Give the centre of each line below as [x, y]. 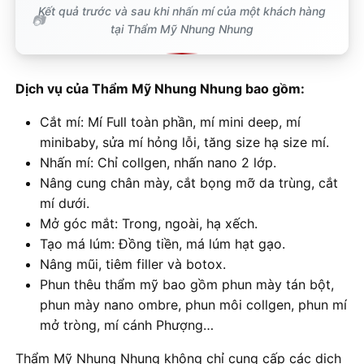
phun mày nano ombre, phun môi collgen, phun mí [193, 304]
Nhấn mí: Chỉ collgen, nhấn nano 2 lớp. [158, 162]
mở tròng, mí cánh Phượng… [127, 325]
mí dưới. [65, 203]
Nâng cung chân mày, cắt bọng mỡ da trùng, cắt [189, 182]
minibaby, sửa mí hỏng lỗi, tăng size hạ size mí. [184, 142]
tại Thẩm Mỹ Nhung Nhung [182, 28]
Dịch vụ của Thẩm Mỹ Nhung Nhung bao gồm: [160, 88]
